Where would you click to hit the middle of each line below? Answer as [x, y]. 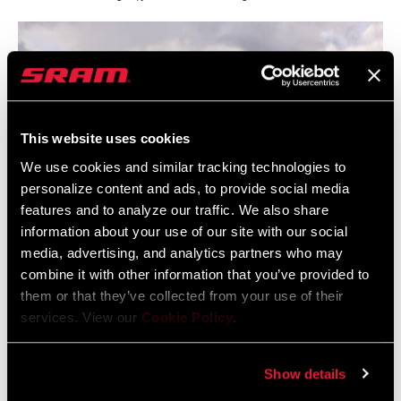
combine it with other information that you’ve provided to [195, 274]
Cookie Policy [187, 317]
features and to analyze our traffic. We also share [175, 209]
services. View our [81, 317]
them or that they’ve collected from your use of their [182, 295]
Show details [305, 373]
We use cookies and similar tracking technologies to [183, 166]
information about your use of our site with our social [184, 231]
